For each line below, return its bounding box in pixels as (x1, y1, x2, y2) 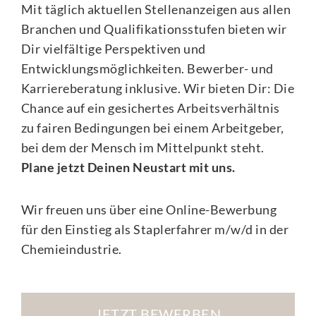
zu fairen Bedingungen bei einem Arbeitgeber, (20, 119, 284, 135)
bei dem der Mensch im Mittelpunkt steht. (20, 139, 265, 155)
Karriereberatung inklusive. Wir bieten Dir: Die (20, 80, 295, 96)
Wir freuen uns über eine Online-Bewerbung (20, 201, 277, 217)
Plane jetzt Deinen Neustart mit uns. (20, 159, 236, 175)
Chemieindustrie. (20, 241, 122, 257)
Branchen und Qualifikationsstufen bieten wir (20, 20, 287, 37)
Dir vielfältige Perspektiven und (20, 40, 206, 56)
